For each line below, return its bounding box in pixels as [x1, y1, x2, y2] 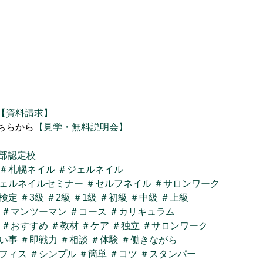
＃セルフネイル [86, 178, 151, 188]
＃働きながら [121, 235, 177, 245]
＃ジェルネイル [58, 164, 123, 174]
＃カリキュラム [109, 207, 175, 217]
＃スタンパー [140, 249, 196, 259]
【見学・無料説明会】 [34, 122, 128, 132]
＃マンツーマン [1, 207, 67, 217]
